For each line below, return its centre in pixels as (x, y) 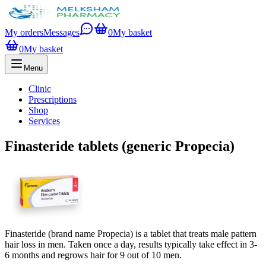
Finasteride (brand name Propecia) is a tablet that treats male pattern (131, 233)
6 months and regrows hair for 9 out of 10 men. (93, 255)
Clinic (40, 89)
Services (44, 121)
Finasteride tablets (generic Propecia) (120, 146)
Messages (61, 32)
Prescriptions (53, 99)
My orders (24, 32)
